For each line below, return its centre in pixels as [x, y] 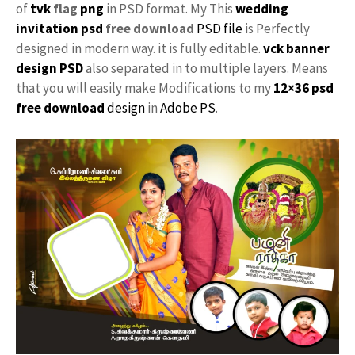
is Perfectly [276, 29]
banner [308, 49]
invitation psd [59, 29]
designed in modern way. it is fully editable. [139, 49]
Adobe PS [188, 108]
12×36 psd [303, 88]
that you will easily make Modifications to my [145, 88]
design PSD [50, 69]
